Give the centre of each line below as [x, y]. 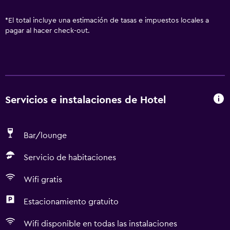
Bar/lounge [45, 136]
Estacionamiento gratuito [71, 202]
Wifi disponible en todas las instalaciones [100, 224]
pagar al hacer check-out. [47, 31]
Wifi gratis [43, 180]
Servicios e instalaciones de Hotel [85, 100]
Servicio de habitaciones [70, 158]
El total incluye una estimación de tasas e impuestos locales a [109, 21]
